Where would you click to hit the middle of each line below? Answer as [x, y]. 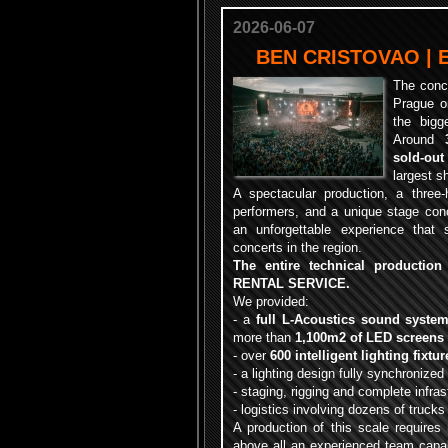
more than [264, 337]
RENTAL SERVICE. [291, 283]
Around [419, 139]
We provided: [271, 301]
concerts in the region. [297, 247]
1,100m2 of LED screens [369, 337]
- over [251, 355]
